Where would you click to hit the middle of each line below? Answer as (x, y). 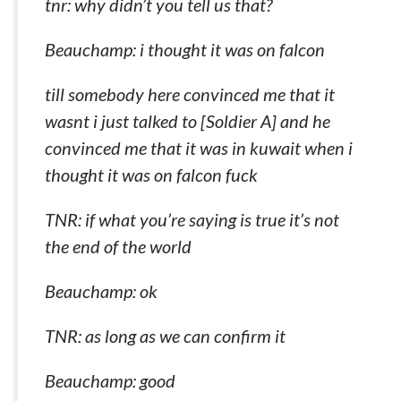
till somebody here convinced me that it (190, 94)
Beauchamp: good (110, 380)
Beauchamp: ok (101, 291)
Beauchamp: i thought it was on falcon (185, 49)
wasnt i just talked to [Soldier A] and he (188, 121)
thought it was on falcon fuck (151, 175)
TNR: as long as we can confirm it (165, 336)
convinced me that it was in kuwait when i (199, 148)
